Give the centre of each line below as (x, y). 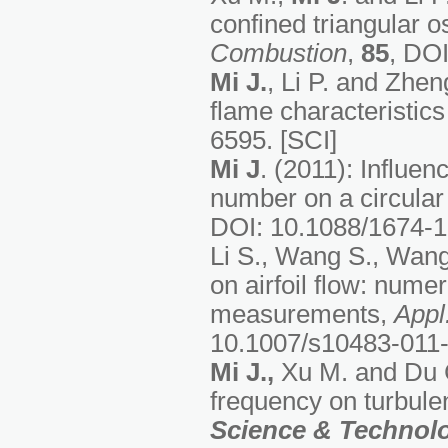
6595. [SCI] (273, 140)
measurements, (302, 314)
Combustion (278, 53)
